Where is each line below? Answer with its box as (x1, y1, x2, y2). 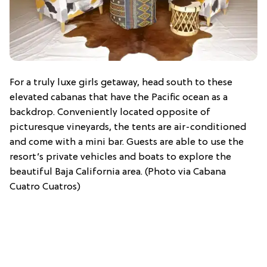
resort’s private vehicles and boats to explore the (10, 151, 231, 163)
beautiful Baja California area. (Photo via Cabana (10, 166, 226, 178)
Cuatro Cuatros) (10, 181, 80, 193)
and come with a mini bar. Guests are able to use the (10, 136, 244, 148)
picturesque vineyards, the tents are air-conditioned (10, 122, 246, 133)
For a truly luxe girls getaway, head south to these (10, 77, 232, 88)
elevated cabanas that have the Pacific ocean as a (10, 92, 228, 103)
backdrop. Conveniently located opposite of (10, 107, 210, 118)
